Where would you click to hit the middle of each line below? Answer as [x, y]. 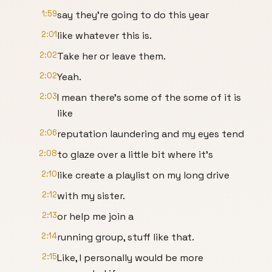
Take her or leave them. [111, 56]
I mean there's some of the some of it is [149, 97]
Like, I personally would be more [130, 258]
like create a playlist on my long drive [143, 175]
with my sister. [91, 196]
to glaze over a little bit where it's [135, 155]
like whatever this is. [104, 36]
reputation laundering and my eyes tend [151, 134]
